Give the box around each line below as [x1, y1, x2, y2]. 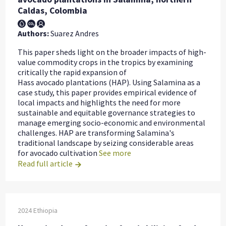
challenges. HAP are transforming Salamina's [18, 128, 175, 138]
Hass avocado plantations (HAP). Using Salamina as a [18, 77, 201, 88]
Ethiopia [33, 206, 58, 215]
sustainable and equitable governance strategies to [18, 107, 196, 118]
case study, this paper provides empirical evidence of [18, 87, 197, 98]
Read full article [18, 158, 75, 169]
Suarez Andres [49, 28, 99, 39]
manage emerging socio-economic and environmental [18, 118, 206, 128]
